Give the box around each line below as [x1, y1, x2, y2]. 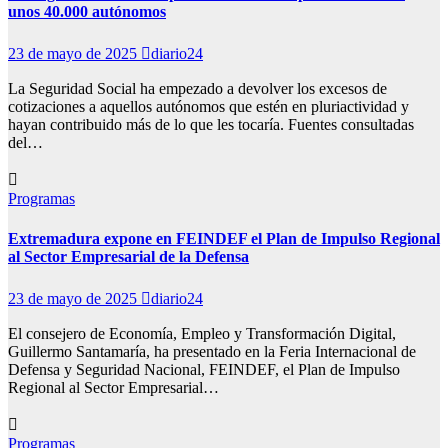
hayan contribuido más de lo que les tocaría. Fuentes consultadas [8, 116, 414, 134]
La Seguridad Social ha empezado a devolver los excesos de [8, 80, 387, 98]
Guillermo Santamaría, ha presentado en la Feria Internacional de [8, 342, 416, 360]
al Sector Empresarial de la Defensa [8, 247, 249, 265]
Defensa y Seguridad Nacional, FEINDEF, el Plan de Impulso [8, 360, 400, 378]
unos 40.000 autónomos [8, 3, 166, 20]
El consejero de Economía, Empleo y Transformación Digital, [8, 324, 396, 342]
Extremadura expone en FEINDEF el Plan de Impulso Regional [8, 229, 440, 247]
